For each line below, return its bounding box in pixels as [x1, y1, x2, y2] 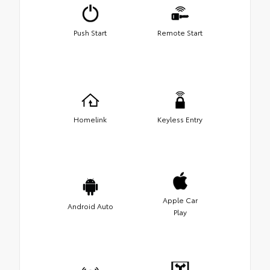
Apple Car [162, 194, 198, 205]
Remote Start [157, 27, 202, 37]
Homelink [74, 113, 107, 124]
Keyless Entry [157, 113, 202, 124]
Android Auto [67, 200, 113, 211]
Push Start [74, 27, 107, 37]
